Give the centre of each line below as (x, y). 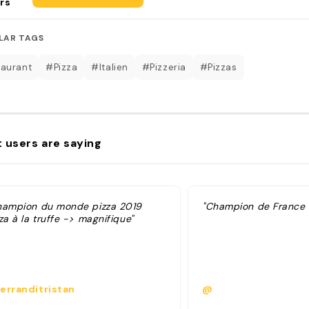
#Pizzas (218, 67)
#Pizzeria (164, 67)
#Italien (110, 67)
